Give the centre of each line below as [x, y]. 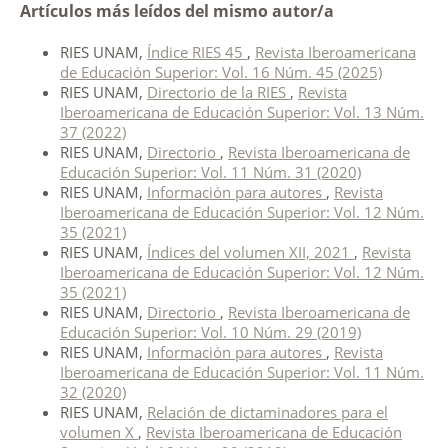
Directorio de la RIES [218, 92]
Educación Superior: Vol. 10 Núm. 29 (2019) [210, 332]
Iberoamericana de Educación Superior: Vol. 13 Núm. [241, 112]
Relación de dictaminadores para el [267, 412]
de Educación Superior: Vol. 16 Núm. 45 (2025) [220, 72]
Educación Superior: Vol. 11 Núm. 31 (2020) [210, 172]
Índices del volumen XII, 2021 [250, 252]
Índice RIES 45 [196, 52]
